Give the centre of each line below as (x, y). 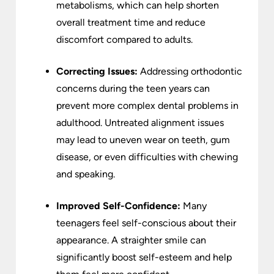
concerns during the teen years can (133, 89)
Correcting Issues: (97, 72)
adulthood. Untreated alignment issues (140, 123)
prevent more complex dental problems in (147, 106)
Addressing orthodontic (190, 72)
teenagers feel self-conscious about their (146, 223)
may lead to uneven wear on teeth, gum (143, 140)
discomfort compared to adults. (124, 40)
